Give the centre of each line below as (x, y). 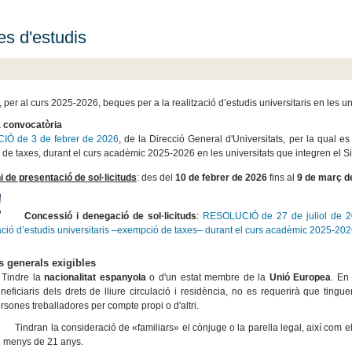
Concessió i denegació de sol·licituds (110, 216)
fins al (282, 177)
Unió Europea (300, 277)
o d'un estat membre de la (207, 277)
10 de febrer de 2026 (221, 177)
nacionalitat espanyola (95, 277)
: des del (156, 177)
